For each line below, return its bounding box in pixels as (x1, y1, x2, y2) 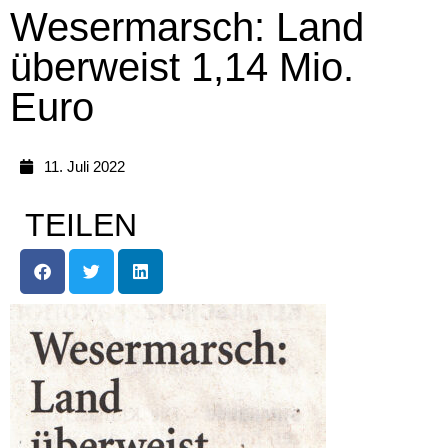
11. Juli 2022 (43, 157, 125, 175)
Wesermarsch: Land (10, 4, 364, 49)
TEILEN (25, 206, 137, 243)
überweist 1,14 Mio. (10, 44, 354, 89)
